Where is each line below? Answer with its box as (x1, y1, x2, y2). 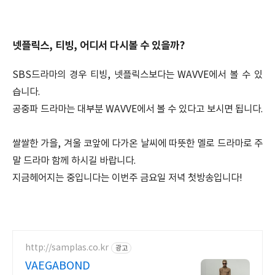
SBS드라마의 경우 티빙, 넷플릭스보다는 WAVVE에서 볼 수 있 (12, 69, 263, 80)
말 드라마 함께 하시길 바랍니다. (12, 155, 136, 166)
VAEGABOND (25, 260, 90, 273)
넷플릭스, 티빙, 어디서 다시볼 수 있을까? (12, 39, 185, 52)
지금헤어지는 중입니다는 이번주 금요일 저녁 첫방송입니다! (12, 172, 242, 184)
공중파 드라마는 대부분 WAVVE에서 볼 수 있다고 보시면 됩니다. (12, 104, 263, 115)
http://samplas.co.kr (25, 242, 109, 253)
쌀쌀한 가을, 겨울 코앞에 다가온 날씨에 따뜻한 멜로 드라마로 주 (12, 138, 263, 149)
